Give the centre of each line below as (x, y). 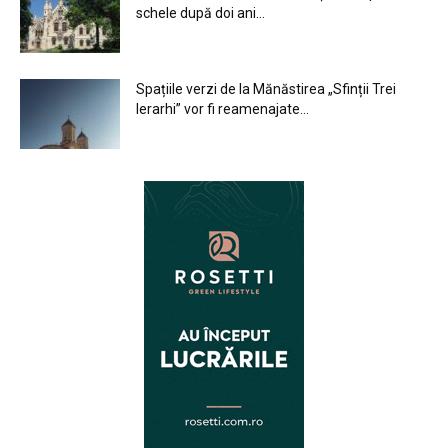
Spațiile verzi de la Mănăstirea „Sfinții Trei (266, 88)
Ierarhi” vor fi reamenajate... (222, 108)
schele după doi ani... (200, 12)
